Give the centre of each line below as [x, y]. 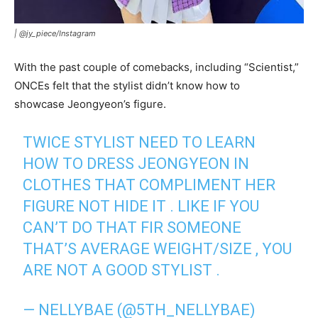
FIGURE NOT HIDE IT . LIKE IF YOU [141, 206]
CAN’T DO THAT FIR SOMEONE [132, 227]
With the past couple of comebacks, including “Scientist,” [157, 67]
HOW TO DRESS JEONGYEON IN [136, 163]
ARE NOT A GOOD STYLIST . [122, 270]
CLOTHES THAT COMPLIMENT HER [149, 185]
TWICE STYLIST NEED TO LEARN [139, 142]
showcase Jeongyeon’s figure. [90, 104]
